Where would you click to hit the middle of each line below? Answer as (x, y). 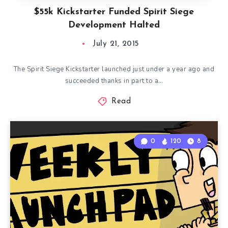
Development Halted (114, 25)
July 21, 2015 (116, 44)
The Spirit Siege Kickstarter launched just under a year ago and (114, 69)
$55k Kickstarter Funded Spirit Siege (114, 12)
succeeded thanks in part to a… (114, 81)
